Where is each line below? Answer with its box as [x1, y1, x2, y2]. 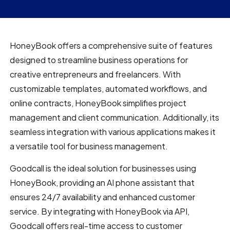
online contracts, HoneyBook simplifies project [10, 97, 187, 108]
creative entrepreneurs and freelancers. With [10, 68, 181, 80]
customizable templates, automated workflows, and [10, 83, 207, 94]
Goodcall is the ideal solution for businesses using [10, 162, 197, 174]
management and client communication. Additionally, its [10, 111, 220, 123]
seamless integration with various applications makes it [10, 126, 216, 137]
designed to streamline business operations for [10, 54, 188, 65]
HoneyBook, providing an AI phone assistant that [10, 177, 195, 188]
